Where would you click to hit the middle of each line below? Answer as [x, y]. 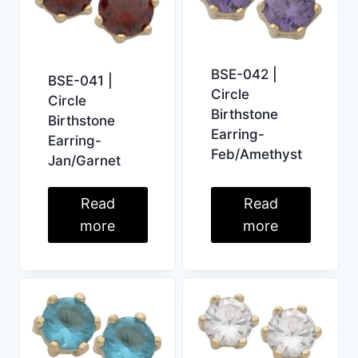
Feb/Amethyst [256, 154]
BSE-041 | [80, 80]
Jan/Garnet [84, 160]
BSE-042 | [244, 74]
